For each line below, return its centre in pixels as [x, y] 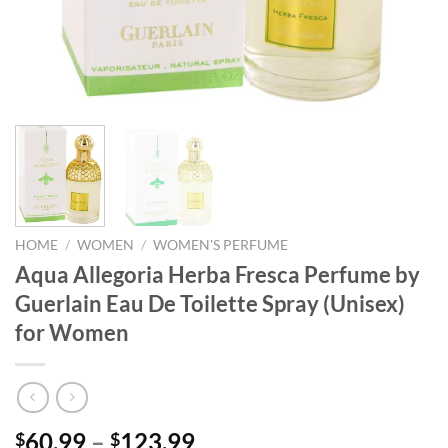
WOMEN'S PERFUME [221, 245]
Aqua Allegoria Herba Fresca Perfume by [217, 275]
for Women [72, 333]
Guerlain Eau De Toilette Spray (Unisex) [210, 304]
